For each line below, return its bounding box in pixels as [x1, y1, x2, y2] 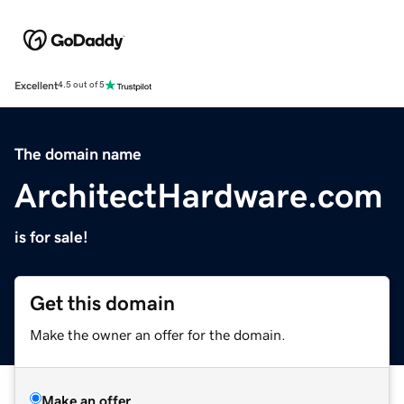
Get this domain [30, 292, 175, 314]
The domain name [14, 145, 142, 162]
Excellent [14, 79, 58, 91]
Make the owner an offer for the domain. [30, 326, 286, 342]
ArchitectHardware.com [14, 178, 383, 213]
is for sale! [14, 228, 88, 245]
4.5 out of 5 [58, 80, 105, 90]
